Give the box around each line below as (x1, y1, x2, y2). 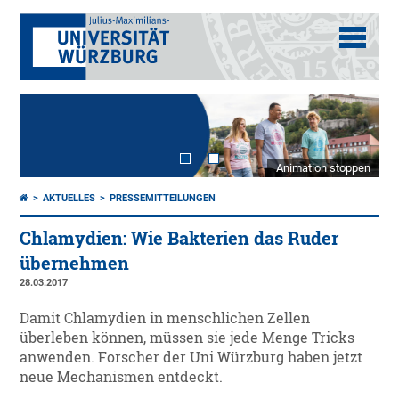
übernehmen (20, 252, 130, 275)
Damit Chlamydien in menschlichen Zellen (20, 309, 311, 328)
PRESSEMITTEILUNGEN (110, 192, 216, 205)
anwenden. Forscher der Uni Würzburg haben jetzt (20, 348, 363, 367)
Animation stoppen (275, 161, 370, 175)
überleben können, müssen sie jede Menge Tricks (20, 329, 355, 347)
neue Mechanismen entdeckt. (20, 368, 224, 387)
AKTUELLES (43, 192, 96, 205)
